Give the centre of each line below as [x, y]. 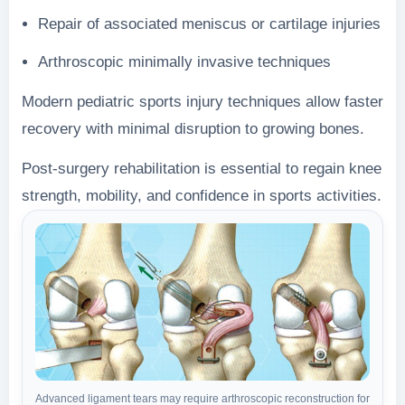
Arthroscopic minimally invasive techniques [184, 61]
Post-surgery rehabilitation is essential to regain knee [202, 168]
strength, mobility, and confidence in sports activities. [202, 195]
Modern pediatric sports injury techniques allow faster [202, 101]
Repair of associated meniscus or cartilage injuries [209, 24]
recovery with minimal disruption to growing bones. [193, 128]
